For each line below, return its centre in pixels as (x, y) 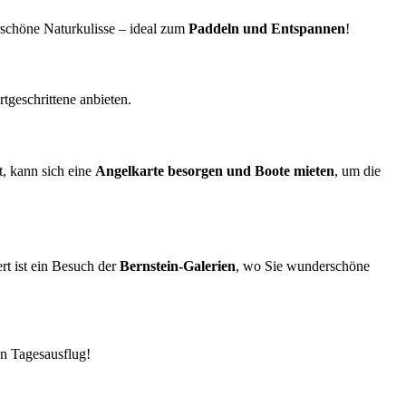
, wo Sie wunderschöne (303, 266)
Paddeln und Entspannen (267, 28)
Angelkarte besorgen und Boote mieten (215, 170)
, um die (358, 170)
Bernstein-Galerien (178, 266)
